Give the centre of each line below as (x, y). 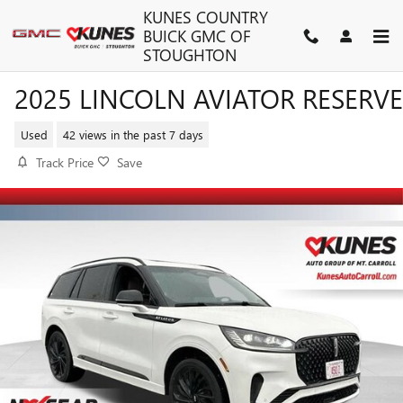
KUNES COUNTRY (205, 17)
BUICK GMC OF (197, 36)
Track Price (65, 162)
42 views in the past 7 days (133, 134)
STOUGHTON (189, 54)
